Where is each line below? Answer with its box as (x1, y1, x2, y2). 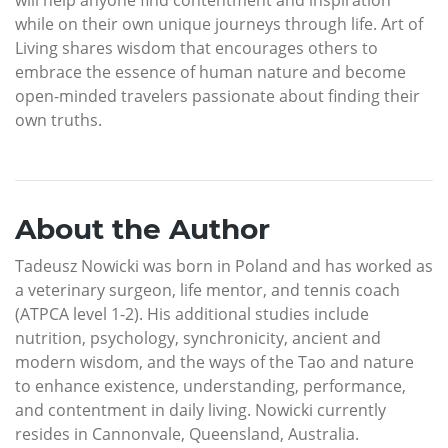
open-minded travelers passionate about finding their (15, 84, 420, 107)
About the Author (15, 211, 270, 246)
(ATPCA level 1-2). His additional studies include (15, 302, 369, 325)
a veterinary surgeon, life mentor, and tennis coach (15, 278, 400, 301)
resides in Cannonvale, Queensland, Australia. (15, 422, 359, 445)
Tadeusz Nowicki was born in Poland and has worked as (15, 254, 433, 277)
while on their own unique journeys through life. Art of (15, 12, 423, 35)
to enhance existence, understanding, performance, (15, 374, 406, 397)
